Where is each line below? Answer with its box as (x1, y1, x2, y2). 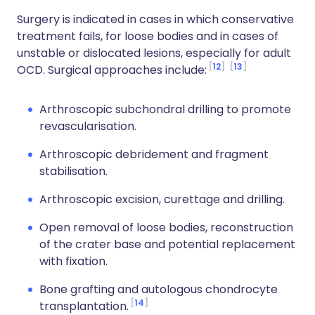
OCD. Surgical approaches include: (17, 62, 207, 78)
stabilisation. (39, 163, 108, 179)
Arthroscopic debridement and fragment (39, 146, 269, 162)
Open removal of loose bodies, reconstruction (39, 219, 293, 236)
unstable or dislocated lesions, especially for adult (17, 45, 291, 61)
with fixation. (39, 253, 108, 269)
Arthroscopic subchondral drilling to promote (39, 101, 291, 117)
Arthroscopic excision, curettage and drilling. (39, 191, 285, 207)
